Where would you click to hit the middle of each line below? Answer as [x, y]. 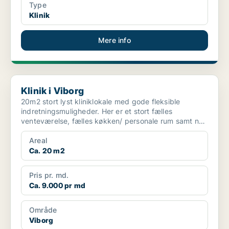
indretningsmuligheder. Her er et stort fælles [97, 111]
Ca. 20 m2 [47, 151]
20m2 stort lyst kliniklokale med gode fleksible [101, 102]
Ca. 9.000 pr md [57, 186]
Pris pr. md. [49, 175]
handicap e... [43, 131]
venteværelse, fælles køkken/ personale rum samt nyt [113, 121]
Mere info [114, 40]
